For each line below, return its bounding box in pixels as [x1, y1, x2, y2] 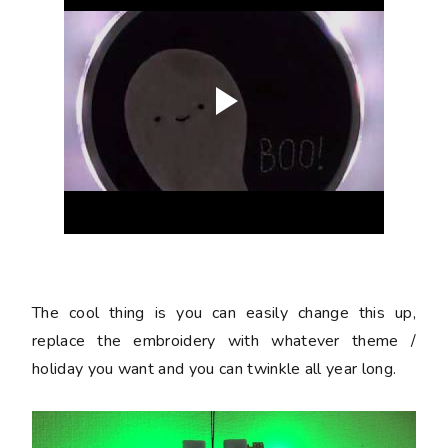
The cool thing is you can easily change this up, [32, 301, 416, 324]
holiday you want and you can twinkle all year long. [32, 357, 397, 380]
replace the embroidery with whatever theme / [32, 329, 416, 352]
